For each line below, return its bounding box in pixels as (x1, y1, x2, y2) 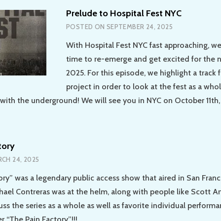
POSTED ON (66, 22, 107, 31)
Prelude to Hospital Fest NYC (66, 7, 182, 19)
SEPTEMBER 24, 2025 (106, 22, 173, 31)
